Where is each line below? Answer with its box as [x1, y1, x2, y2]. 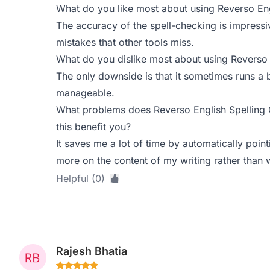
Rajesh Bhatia [55, 245, 127, 257]
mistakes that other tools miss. [55, 36, 194, 48]
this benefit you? [55, 121, 131, 133]
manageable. [55, 87, 115, 99]
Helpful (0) [55, 172, 105, 184]
